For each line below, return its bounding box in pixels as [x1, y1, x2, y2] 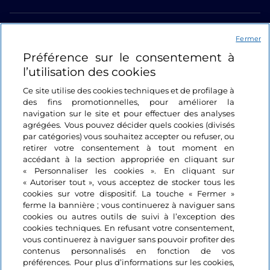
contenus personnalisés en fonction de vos [23, 246, 235, 256]
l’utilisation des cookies [23, 64, 156, 79]
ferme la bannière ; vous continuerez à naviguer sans [23, 200, 235, 210]
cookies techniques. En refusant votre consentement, [23, 223, 235, 233]
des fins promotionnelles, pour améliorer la [23, 97, 235, 107]
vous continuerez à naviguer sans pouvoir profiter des [23, 234, 235, 244]
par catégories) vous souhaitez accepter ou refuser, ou [23, 131, 235, 141]
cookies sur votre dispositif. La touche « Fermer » [23, 189, 235, 198]
